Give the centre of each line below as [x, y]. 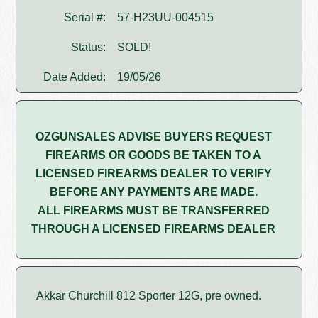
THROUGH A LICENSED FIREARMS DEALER [153, 229]
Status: [89, 48]
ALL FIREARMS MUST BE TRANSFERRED [153, 211]
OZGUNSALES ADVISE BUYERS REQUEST [153, 137]
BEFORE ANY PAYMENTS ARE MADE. [153, 192]
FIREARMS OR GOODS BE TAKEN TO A [153, 155]
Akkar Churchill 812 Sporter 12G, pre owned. [149, 296]
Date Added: [75, 77]
